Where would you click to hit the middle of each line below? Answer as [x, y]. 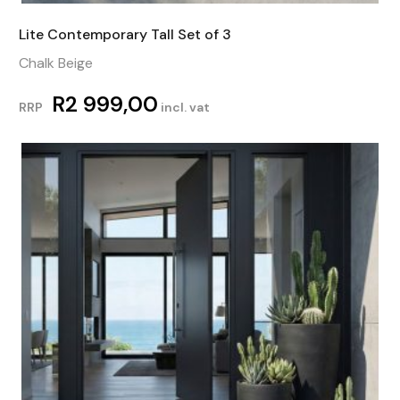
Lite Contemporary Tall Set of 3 [125, 34]
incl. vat [183, 107]
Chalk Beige [55, 62]
